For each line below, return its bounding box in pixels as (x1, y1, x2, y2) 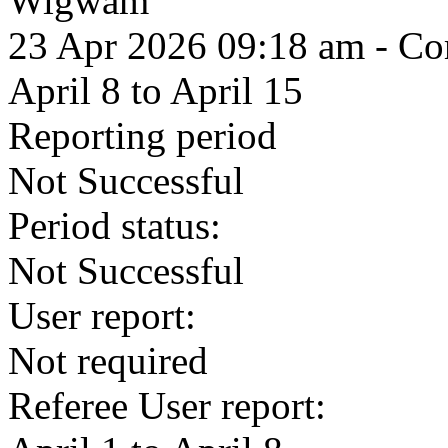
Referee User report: (8, 384, 326, 427)
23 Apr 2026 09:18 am (8, 24, 365, 67)
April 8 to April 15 (8, 69, 303, 112)
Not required (8, 339, 208, 382)
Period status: (8, 204, 221, 247)
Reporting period (8, 114, 277, 157)
